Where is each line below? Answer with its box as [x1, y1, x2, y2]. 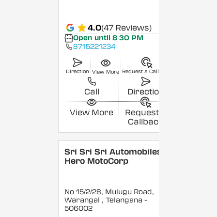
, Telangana [102, 196, 143, 204]
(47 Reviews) [101, 23, 152, 32]
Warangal [64, 196, 102, 204]
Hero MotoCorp [64, 156, 129, 166]
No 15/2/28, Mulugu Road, [64, 187, 155, 196]
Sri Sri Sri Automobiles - [64, 147, 168, 156]
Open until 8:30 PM [73, 34, 143, 43]
